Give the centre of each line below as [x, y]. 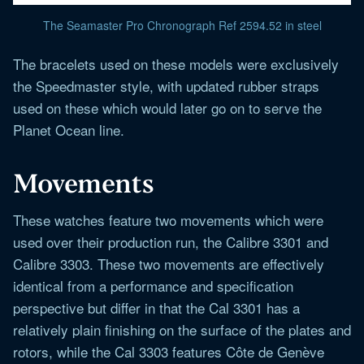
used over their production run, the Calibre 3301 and [171, 241]
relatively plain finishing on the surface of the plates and [182, 329]
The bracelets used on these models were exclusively [176, 63]
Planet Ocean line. [69, 129]
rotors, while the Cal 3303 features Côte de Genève [169, 351]
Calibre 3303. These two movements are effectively [169, 263]
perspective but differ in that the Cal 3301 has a [156, 307]
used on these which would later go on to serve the [167, 107]
